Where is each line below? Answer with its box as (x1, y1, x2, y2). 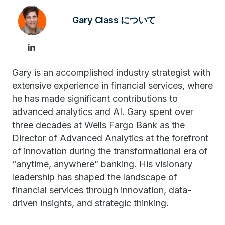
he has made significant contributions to (12, 93, 178, 104)
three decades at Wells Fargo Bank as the (12, 120, 185, 130)
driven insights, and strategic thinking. (12, 198, 169, 208)
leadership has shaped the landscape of (12, 172, 177, 182)
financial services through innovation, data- (12, 185, 191, 195)
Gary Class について (72, 15, 156, 25)
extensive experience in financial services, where (12, 80, 213, 91)
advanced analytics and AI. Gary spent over (12, 106, 193, 117)
